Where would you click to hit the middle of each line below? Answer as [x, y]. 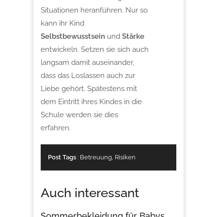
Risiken [125, 157]
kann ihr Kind [62, 23]
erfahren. [56, 128]
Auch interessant [90, 193]
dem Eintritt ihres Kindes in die [91, 101]
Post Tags [62, 157]
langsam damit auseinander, [87, 62]
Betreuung [96, 157]
